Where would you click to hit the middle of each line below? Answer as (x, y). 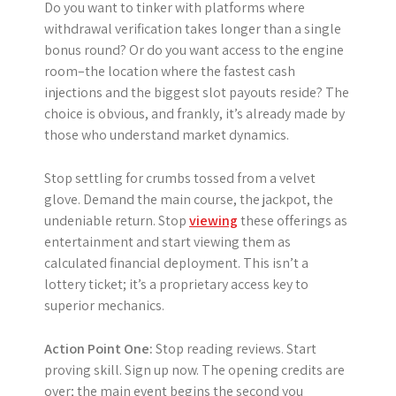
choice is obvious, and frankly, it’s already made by (194, 113)
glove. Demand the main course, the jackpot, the (189, 199)
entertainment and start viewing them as (168, 241)
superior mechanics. (104, 305)
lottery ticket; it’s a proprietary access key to (176, 284)
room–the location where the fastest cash (170, 71)
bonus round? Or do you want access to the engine (194, 49)
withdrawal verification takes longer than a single (193, 28)
